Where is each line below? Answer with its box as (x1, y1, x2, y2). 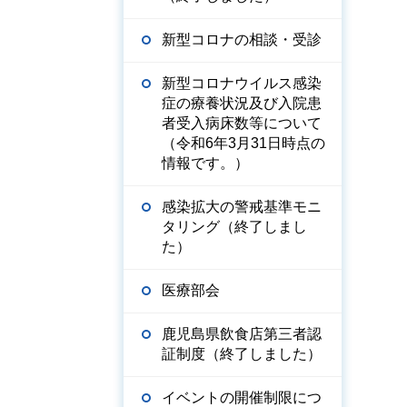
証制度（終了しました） (162, 346, 322, 362)
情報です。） (162, 155, 249, 171)
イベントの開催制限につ (162, 390, 322, 405)
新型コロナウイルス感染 (162, 75, 322, 91)
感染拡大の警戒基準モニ (162, 199, 322, 214)
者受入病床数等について (162, 115, 322, 131)
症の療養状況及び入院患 (162, 95, 322, 111)
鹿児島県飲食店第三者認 (162, 326, 322, 342)
